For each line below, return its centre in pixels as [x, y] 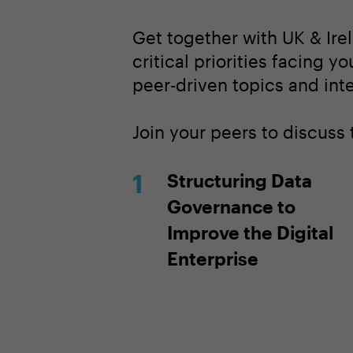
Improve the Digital [250, 232]
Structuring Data [240, 180]
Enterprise [213, 258]
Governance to [231, 206]
